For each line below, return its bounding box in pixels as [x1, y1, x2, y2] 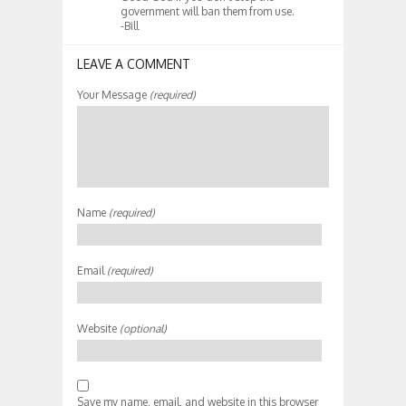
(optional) [117, 321, 167, 335]
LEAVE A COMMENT [77, 55, 190, 72]
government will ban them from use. [121, 4, 295, 18]
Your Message [77, 87, 147, 101]
